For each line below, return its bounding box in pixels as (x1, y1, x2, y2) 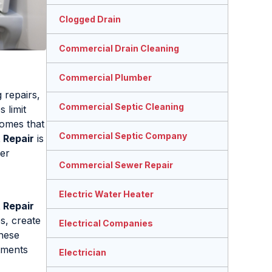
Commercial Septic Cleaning (59, 101, 184, 112)
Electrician (59, 247, 106, 258)
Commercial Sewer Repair (59, 160, 173, 171)
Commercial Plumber (59, 72, 152, 83)
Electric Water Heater (59, 189, 154, 200)
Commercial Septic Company (59, 131, 187, 141)
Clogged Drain (59, 14, 121, 25)
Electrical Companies (59, 218, 153, 229)
